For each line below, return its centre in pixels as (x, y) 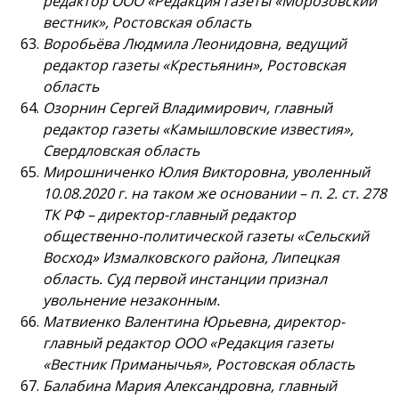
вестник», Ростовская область (147, 23)
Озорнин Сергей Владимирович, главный (187, 108)
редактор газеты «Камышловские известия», (198, 130)
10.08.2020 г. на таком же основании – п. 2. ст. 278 (215, 194)
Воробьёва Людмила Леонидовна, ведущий (195, 44)
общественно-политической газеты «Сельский (206, 236)
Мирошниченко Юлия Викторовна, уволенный (206, 172)
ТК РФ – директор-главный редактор (169, 215)
